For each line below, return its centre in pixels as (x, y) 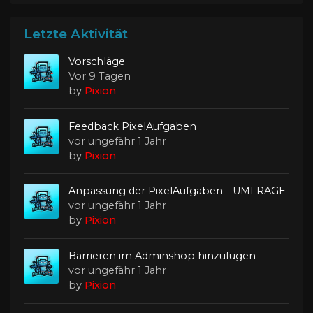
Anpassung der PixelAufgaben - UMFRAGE (177, 191)
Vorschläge (97, 61)
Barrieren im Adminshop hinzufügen (162, 256)
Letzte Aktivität (76, 34)
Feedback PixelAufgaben (133, 126)
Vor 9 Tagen (100, 76)
